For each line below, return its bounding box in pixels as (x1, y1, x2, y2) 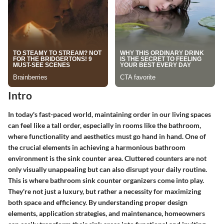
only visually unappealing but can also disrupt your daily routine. (8, 164, 207, 173)
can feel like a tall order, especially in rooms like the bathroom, (8, 120, 201, 129)
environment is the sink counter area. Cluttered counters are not (8, 153, 206, 162)
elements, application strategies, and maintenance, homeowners (8, 208, 205, 217)
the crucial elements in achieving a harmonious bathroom (8, 142, 185, 151)
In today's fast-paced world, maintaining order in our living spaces (8, 109, 211, 118)
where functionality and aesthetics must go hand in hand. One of (8, 131, 206, 140)
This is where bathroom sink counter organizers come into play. (8, 175, 204, 184)
